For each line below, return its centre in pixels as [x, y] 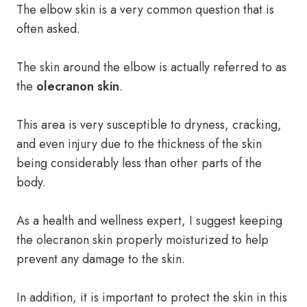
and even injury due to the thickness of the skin [139, 144]
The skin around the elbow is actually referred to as [151, 67]
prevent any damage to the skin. [101, 259]
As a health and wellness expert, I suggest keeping [149, 221]
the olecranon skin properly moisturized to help [143, 240]
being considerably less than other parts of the [139, 163]
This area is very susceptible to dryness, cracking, [149, 125]
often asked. [48, 29]
